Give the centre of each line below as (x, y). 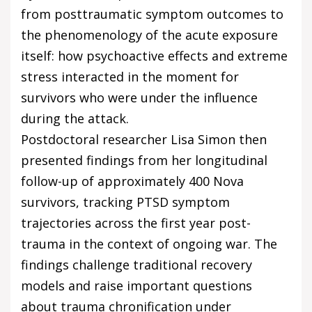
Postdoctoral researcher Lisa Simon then (144, 140)
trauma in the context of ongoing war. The (149, 244)
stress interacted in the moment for (130, 77)
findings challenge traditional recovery (136, 265)
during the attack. (75, 119)
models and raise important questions (136, 286)
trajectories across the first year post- (136, 223)
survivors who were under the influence (139, 98)
